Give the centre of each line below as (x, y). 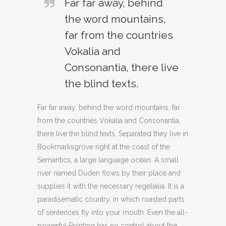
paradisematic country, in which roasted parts (111, 200)
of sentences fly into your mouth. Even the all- (112, 213)
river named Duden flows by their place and (109, 173)
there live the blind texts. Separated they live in (113, 134)
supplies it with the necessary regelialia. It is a (111, 186)
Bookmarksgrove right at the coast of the (104, 147)
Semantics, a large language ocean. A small (108, 160)
